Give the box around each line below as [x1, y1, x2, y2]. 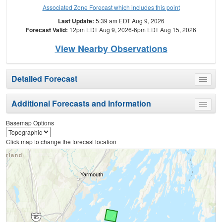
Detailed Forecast [11, 73, 77, 85]
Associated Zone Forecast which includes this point [42, 3, 180, 12]
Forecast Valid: [26, 25, 68, 35]
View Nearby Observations [55, 42, 167, 55]
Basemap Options [6, 118, 54, 127]
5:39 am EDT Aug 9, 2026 [94, 16, 165, 25]
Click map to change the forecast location [6, 137, 116, 146]
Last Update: [57, 16, 94, 26]
